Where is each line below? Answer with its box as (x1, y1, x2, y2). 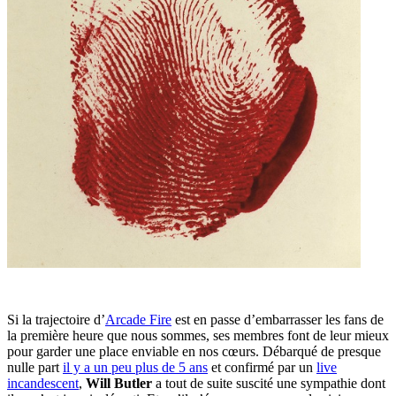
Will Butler (86, 376, 152, 392)
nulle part (7, 360, 63, 376)
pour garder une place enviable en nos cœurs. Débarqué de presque (7, 344, 381, 360)
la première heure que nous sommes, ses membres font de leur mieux (7, 328, 389, 344)
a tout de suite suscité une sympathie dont (152, 376, 385, 392)
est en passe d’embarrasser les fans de (171, 312, 384, 328)
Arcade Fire (105, 312, 171, 328)
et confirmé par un (208, 360, 316, 376)
